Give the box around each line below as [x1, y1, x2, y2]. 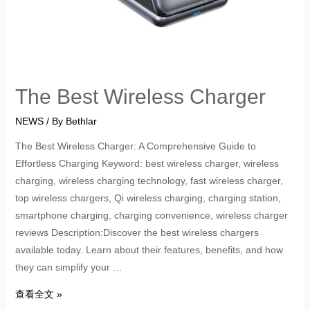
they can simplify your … [15, 261, 122, 273]
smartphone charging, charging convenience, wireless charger [15, 209, 288, 221]
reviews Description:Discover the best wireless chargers [15, 226, 259, 238]
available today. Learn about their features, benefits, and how [15, 244, 283, 255]
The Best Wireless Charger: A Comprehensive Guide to [15, 140, 256, 152]
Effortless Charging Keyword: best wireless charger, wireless [15, 157, 279, 169]
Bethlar [65, 115, 97, 127]
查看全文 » [15, 288, 62, 300]
